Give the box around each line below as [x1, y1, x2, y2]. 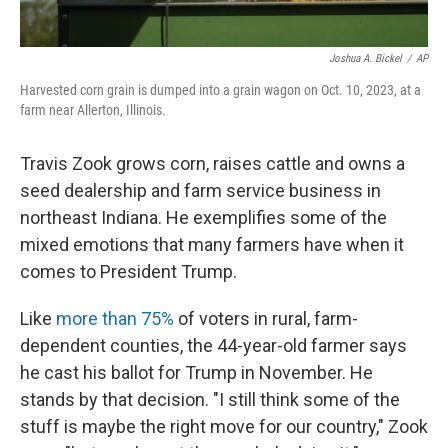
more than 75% [56, 308, 174, 329]
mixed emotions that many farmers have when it [20, 234, 404, 255]
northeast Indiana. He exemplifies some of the [20, 207, 387, 228]
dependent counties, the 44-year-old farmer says [20, 335, 407, 356]
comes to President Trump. [20, 261, 237, 282]
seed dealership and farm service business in [20, 180, 381, 201]
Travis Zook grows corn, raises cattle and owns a [20, 153, 405, 174]
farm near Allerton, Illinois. [20, 102, 166, 118]
